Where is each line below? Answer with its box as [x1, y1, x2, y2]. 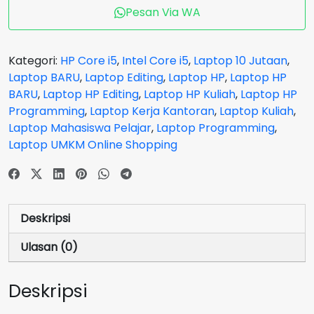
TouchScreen [8, 230, 81, 246]
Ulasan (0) [20, 239, 78, 255]
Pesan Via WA [125, 4, 200, 20]
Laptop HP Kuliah [144, 86, 235, 102]
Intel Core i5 [122, 53, 189, 69]
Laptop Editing [85, 69, 163, 86]
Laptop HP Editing [43, 86, 139, 102]
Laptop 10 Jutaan [193, 53, 287, 69]
